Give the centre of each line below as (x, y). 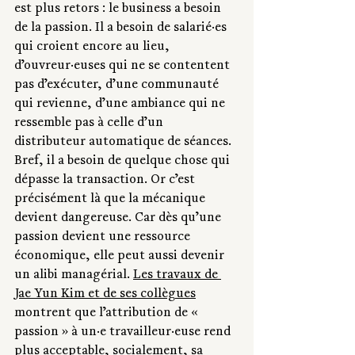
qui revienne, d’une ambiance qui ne (121, 105)
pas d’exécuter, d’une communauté (118, 86)
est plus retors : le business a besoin (119, 10)
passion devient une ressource (104, 238)
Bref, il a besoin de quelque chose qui (124, 162)
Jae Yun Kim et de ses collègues (105, 295)
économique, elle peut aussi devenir (121, 257)
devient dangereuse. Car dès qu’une (119, 219)
